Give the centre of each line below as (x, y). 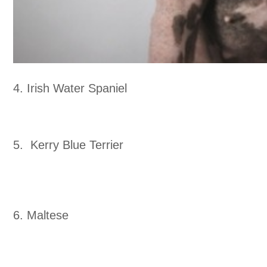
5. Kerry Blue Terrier (68, 145)
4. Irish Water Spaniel (70, 89)
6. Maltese (41, 215)
